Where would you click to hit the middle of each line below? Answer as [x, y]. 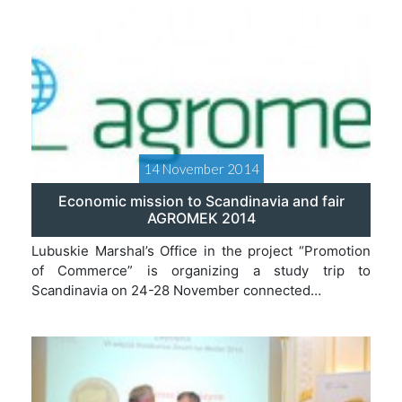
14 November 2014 [201, 169]
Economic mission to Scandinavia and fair [201, 201]
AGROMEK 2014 [201, 218]
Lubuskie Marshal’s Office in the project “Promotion [201, 251]
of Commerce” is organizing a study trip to [201, 271]
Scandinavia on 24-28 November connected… [176, 290]
